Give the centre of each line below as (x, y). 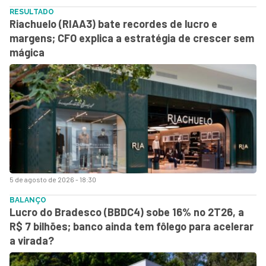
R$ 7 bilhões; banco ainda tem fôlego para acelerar (132, 226)
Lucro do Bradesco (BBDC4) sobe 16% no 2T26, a (127, 212)
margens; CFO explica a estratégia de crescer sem (132, 38)
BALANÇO (28, 200)
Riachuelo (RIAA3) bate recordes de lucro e (113, 23)
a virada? (32, 240)
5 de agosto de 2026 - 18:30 (53, 179)
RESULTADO (32, 12)
